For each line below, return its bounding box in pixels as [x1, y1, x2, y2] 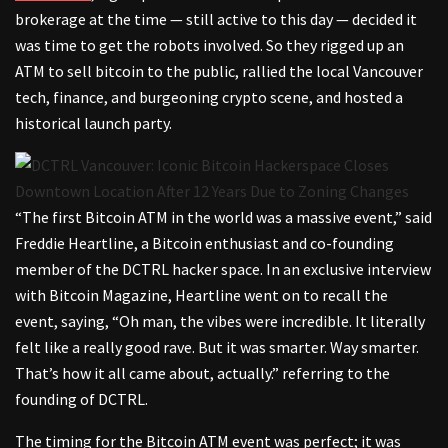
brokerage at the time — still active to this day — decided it [15, 9, 417, 30]
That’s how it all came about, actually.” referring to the [15, 363, 390, 384]
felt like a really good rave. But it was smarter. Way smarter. [15, 337, 419, 358]
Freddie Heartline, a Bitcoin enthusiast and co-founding [15, 233, 394, 254]
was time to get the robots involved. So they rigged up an [15, 35, 404, 56]
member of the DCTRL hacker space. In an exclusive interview [15, 259, 431, 280]
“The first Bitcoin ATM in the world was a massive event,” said [15, 207, 432, 228]
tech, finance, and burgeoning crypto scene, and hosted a [15, 87, 403, 108]
